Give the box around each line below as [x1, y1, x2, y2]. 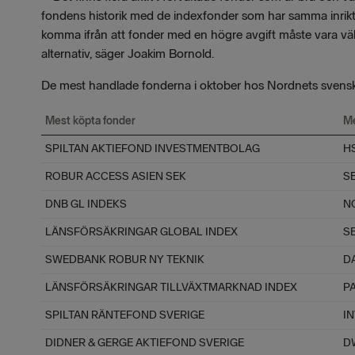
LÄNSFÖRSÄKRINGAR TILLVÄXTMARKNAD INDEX [45, 281, 300, 294]
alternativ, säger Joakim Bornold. [41, 46, 217, 61]
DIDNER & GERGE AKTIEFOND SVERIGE [45, 336, 246, 349]
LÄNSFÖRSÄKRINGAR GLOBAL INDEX [45, 225, 240, 239]
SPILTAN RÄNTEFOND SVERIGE [45, 308, 207, 322]
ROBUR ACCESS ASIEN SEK [45, 170, 189, 183]
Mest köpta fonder [45, 114, 136, 128]
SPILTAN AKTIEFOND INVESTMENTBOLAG [45, 142, 262, 155]
